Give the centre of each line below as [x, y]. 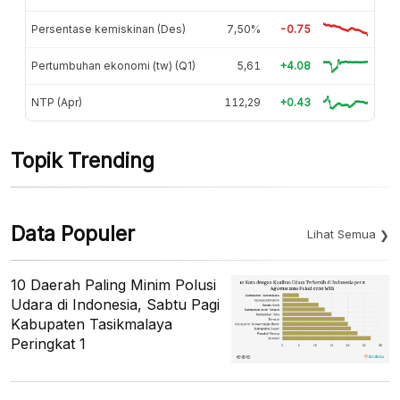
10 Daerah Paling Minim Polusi [113, 284]
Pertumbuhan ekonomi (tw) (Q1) [113, 65]
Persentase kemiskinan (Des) [108, 29]
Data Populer [73, 233]
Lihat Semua [342, 233]
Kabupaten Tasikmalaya [92, 324]
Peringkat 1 [48, 343]
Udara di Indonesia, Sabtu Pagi [115, 304]
